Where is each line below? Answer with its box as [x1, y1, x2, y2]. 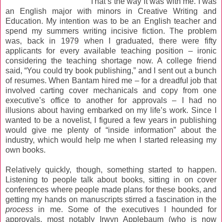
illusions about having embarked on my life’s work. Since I [5, 106, 217, 115]
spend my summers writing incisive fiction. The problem [5, 27, 217, 36]
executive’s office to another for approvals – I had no [5, 96, 217, 105]
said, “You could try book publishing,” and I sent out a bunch [5, 66, 217, 75]
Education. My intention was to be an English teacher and [5, 17, 217, 26]
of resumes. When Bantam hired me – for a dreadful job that [5, 76, 217, 85]
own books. [5, 146, 46, 155]
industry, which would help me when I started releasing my [5, 136, 217, 145]
